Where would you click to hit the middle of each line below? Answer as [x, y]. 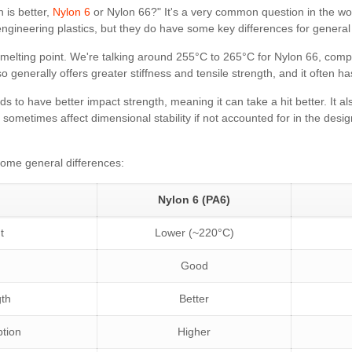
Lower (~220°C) [194, 232]
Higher [194, 331]
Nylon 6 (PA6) [194, 199]
